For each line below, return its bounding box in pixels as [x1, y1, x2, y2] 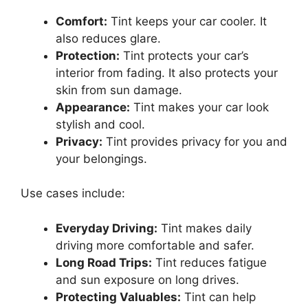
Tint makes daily [157, 221, 252, 235]
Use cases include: [21, 186, 125, 201]
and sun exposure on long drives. [56, 272, 239, 287]
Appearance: [56, 100, 130, 114]
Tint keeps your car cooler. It [107, 14, 267, 28]
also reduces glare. [56, 31, 161, 45]
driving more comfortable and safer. [56, 238, 254, 252]
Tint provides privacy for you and [102, 134, 287, 148]
